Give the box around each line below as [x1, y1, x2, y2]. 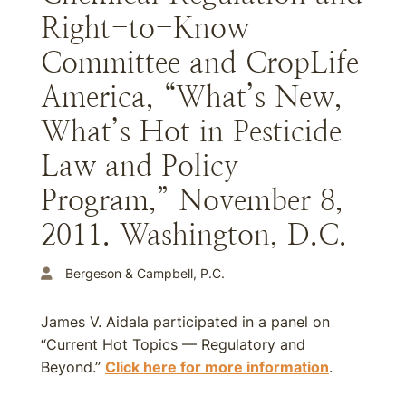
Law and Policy [41, 150, 238, 182]
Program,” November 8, [41, 184, 343, 217]
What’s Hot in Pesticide [41, 115, 342, 148]
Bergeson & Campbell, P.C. [65, 266, 225, 281]
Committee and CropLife [41, 46, 359, 79]
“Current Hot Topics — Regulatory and [41, 335, 305, 353]
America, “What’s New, [41, 81, 343, 113]
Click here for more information [105, 358, 329, 376]
